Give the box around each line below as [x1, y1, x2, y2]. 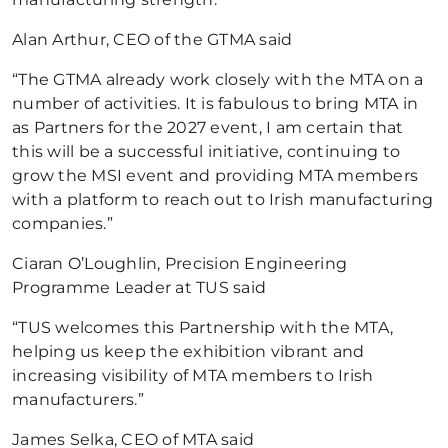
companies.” [12, 214, 113, 233]
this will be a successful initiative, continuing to [12, 142, 401, 161]
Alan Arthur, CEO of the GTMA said [12, 30, 293, 49]
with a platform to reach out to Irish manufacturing [12, 190, 434, 209]
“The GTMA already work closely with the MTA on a [12, 70, 424, 89]
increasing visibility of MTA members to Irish [12, 366, 374, 385]
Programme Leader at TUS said [12, 278, 267, 297]
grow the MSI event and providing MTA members [12, 166, 419, 185]
